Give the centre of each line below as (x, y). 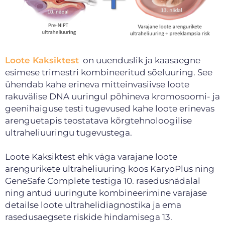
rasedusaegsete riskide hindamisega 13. (89, 217)
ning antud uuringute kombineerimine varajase (106, 193)
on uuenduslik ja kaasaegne (141, 60)
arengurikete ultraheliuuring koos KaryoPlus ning (110, 168)
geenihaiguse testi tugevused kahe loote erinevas (110, 108)
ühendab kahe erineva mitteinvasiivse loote (97, 84)
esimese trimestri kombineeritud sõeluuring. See (109, 72)
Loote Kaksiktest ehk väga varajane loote (91, 156)
